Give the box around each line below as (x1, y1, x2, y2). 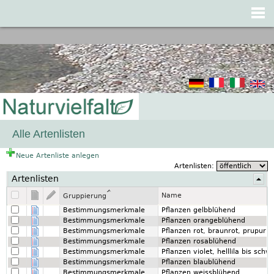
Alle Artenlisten (12, 128, 85, 140)
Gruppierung (63, 192, 106, 200)
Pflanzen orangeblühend (161, 217, 245, 224)
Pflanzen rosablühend (161, 237, 236, 245)
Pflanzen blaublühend (161, 258, 235, 266)
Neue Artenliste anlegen (16, 152, 99, 160)
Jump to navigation (91, 26, 183, 39)
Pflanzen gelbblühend (161, 206, 235, 214)
